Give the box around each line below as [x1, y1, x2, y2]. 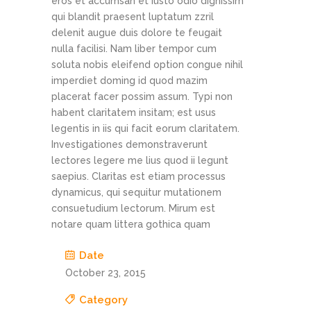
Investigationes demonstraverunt [51, 139, 208, 151]
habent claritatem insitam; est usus [51, 107, 216, 119]
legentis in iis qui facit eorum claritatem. [51, 123, 239, 135]
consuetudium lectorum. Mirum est [51, 203, 215, 215]
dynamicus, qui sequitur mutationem [51, 187, 221, 199]
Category [79, 294, 128, 307]
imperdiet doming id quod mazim [51, 75, 208, 87]
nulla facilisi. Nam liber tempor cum [51, 43, 217, 55]
